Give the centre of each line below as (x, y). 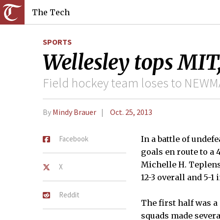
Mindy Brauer (74, 112)
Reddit (69, 194)
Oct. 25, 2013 (131, 112)
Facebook (74, 138)
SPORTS (57, 42)
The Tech (51, 12)
